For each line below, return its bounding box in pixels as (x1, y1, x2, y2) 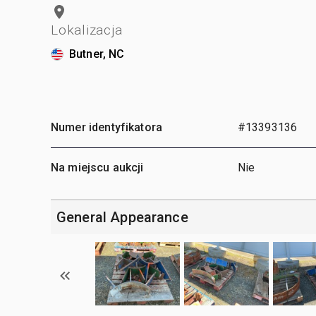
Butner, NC (69, 47, 125, 61)
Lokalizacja (51, 21, 123, 38)
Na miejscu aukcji (51, 160, 144, 174)
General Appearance (56, 208, 188, 226)
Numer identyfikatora (51, 120, 162, 134)
